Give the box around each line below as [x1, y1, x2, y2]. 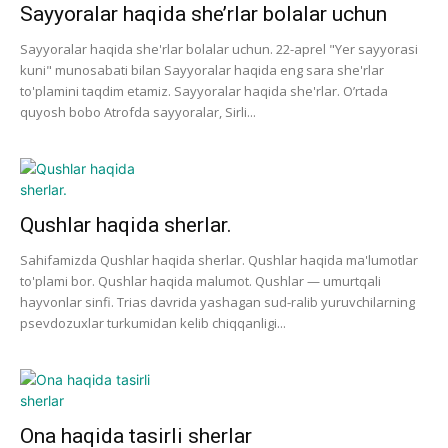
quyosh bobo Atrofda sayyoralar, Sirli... [20, 103, 256, 121]
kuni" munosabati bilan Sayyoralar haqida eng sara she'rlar [20, 61, 384, 79]
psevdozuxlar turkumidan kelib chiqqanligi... [20, 314, 286, 332]
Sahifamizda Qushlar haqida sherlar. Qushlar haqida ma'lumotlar [20, 251, 418, 269]
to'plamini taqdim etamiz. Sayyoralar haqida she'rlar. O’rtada [20, 82, 388, 100]
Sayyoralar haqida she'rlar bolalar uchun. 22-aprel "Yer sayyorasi [20, 40, 418, 58]
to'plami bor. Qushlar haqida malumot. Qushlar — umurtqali [20, 272, 381, 290]
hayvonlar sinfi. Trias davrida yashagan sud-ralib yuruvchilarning [20, 293, 415, 311]
